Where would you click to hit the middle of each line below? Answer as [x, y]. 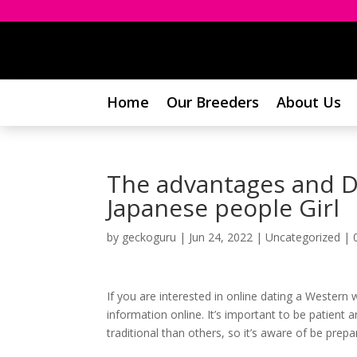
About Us [309, 102]
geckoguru [149, 237]
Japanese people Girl [224, 208]
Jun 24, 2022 [221, 237]
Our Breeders [213, 102]
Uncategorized [303, 237]
